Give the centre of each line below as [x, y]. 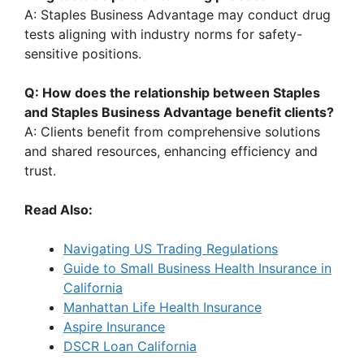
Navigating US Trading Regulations [171, 249]
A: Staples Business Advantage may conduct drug [178, 15]
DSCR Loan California [130, 347]
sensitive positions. [83, 54]
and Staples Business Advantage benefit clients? [179, 113]
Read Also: [58, 210]
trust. [40, 171]
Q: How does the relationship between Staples [172, 93]
